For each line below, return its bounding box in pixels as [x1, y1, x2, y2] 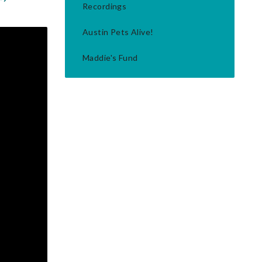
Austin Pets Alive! [82, 27, 154, 37]
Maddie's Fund [82, 53, 138, 63]
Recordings [82, 1, 127, 11]
